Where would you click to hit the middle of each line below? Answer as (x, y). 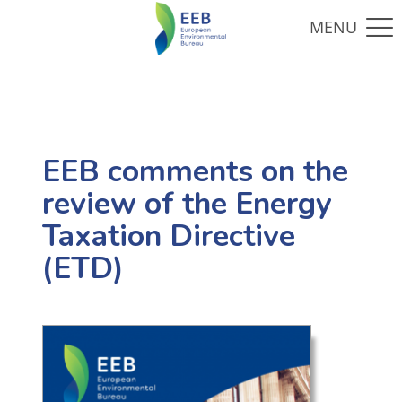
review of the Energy (187, 204)
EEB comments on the (195, 172)
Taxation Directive (168, 236)
